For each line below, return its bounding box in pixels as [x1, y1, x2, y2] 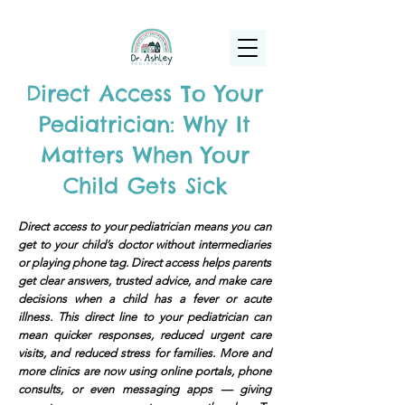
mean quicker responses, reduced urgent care [18, 328, 271, 342]
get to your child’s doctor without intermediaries [18, 238, 271, 251]
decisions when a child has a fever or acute [18, 292, 271, 306]
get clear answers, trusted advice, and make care [18, 274, 271, 287]
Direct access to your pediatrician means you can [18, 220, 271, 233]
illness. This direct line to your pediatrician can [18, 310, 271, 324]
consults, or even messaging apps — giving [18, 382, 271, 396]
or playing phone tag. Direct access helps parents [18, 256, 271, 269]
